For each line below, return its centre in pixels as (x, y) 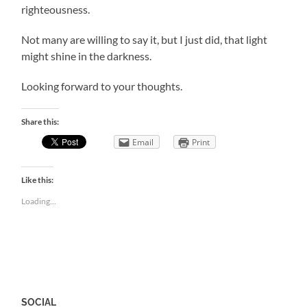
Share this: (40, 122)
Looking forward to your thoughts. (102, 86)
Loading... (39, 201)
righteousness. (56, 10)
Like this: (38, 180)
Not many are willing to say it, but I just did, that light (145, 40)
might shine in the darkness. (87, 56)
